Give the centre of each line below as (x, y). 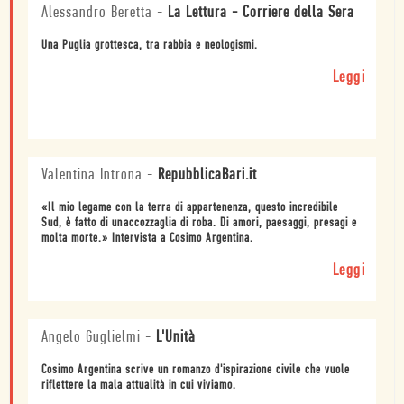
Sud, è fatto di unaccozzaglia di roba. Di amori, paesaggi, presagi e (199, 224)
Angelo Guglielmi (91, 338)
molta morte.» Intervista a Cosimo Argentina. (147, 239)
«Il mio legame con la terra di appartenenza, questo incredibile (190, 208)
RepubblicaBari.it (207, 176)
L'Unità (176, 338)
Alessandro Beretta (97, 14)
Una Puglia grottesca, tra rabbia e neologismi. (150, 46)
